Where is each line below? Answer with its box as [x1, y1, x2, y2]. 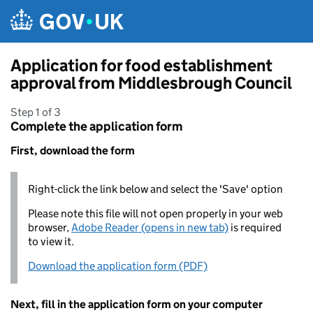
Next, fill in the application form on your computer [10, 298, 263, 311]
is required [228, 221, 282, 234]
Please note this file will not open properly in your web [28, 207, 283, 220]
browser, [28, 221, 71, 234]
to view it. [28, 235, 74, 248]
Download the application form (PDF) [28, 259, 208, 272]
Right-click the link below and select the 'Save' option [28, 182, 283, 196]
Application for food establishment [10, 55, 272, 75]
